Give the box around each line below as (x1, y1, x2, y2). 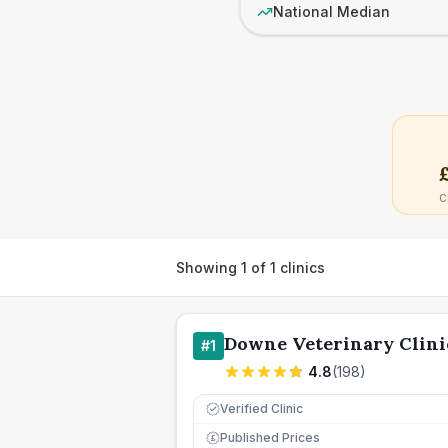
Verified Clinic (220, 401, 303, 416)
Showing (176, 258, 241, 276)
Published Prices (220, 430, 320, 445)
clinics (276, 258, 325, 276)
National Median (273, 3, 390, 20)
